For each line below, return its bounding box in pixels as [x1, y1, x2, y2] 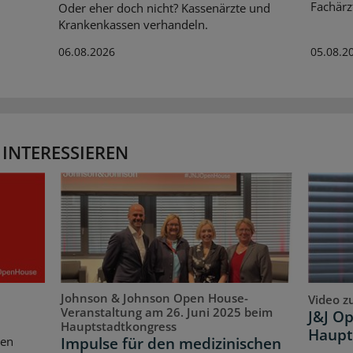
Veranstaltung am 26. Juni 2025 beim [61, 303, 273, 320]
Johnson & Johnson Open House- [61, 289, 249, 306]
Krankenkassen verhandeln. [58, 16, 208, 32]
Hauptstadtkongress [61, 318, 177, 334]
